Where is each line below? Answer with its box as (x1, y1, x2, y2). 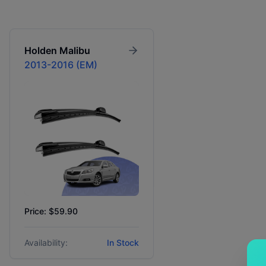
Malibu (59, 45, 90, 56)
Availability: (24, 237, 68, 248)
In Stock (107, 237, 140, 248)
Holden (24, 45, 57, 56)
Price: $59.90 (24, 206, 78, 217)
